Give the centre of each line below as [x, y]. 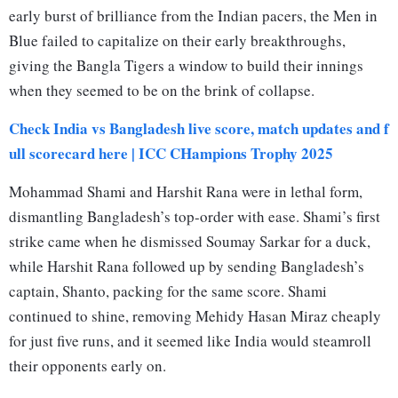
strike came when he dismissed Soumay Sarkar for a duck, [190, 242]
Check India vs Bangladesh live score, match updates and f [199, 129]
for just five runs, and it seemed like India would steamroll [190, 341]
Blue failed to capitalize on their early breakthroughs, [177, 41]
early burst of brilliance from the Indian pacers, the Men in [193, 16]
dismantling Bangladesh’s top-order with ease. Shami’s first [195, 217]
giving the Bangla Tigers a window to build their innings [186, 66]
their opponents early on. [88, 366]
